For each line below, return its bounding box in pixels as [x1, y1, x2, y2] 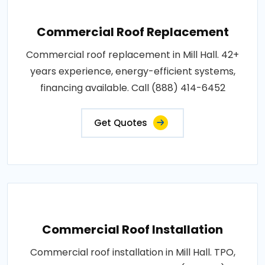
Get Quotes [94, 116, 147, 129]
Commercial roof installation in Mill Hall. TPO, [30, 245, 235, 259]
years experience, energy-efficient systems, [30, 64, 235, 78]
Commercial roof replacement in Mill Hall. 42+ [26, 47, 239, 62]
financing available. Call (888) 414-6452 [40, 80, 225, 95]
